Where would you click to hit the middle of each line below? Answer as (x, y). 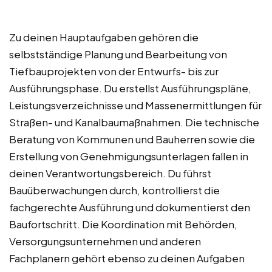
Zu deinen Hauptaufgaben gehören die (104, 37)
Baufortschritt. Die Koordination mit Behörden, (123, 224)
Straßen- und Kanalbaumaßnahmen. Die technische (134, 122)
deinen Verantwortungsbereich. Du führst (110, 173)
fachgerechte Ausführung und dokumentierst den (130, 207)
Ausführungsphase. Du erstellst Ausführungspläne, (130, 88)
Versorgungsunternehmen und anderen (105, 241)
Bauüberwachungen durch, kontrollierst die (114, 190)
